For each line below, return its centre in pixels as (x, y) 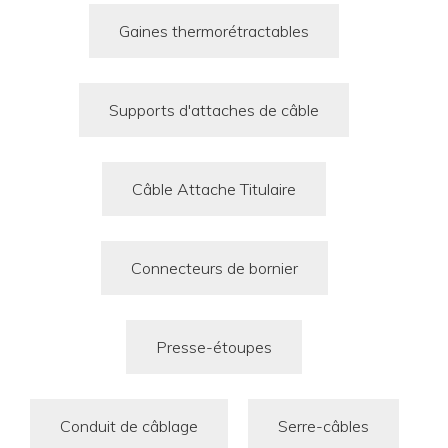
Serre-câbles (323, 426)
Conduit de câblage (128, 426)
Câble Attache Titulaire (214, 189)
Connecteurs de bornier (214, 268)
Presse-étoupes (214, 347)
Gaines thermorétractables (214, 31)
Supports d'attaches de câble (214, 110)
